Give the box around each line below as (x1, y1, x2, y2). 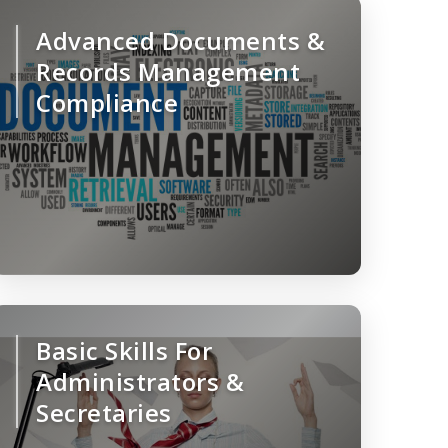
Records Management (36, 55, 300, 89)
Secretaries (36, 396, 172, 430)
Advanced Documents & (36, 24, 325, 58)
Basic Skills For (36, 334, 212, 368)
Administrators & (36, 365, 244, 399)
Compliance (36, 86, 178, 120)
